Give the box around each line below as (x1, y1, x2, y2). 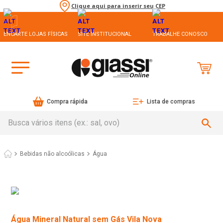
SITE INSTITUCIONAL (78, 30, 132, 37)
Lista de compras (146, 98, 195, 106)
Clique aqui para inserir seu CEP (71, 2, 165, 10)
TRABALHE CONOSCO (152, 30, 208, 37)
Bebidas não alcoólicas (20, 150, 85, 158)
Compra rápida (47, 98, 88, 106)
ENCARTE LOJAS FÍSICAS (3, 30, 68, 37)
